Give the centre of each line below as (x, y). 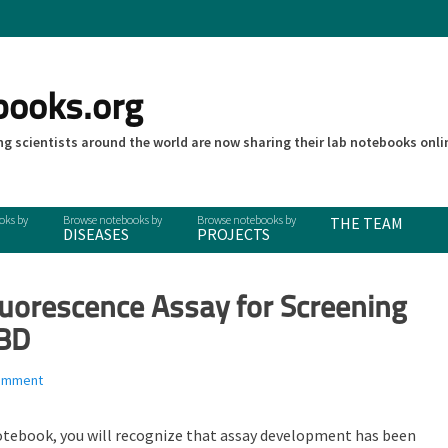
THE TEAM (367, 223)
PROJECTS (233, 234)
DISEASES (95, 234)
